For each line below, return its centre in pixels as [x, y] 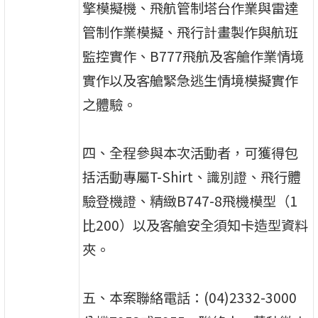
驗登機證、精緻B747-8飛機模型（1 [190, 201]
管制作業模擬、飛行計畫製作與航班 [191, 32]
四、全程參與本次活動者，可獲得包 [191, 152]
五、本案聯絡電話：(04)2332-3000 [190, 297]
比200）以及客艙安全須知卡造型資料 [196, 225]
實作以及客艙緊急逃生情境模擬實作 [191, 80]
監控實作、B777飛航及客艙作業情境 [193, 56]
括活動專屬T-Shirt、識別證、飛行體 [192, 176]
